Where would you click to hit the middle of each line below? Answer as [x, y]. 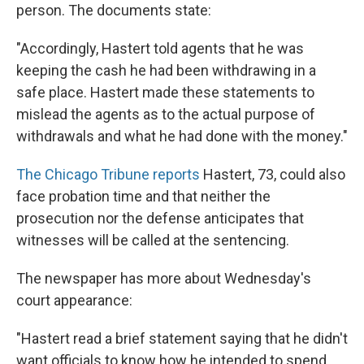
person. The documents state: [114, 10]
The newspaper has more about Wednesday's [164, 278]
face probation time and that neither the [143, 196]
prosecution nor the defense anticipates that [160, 218]
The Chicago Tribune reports [108, 174]
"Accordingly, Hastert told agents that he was [160, 48]
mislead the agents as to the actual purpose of [166, 114]
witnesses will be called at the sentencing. [153, 240]
